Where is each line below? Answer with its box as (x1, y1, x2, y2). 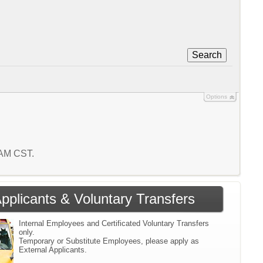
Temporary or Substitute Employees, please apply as (19, 236, 200, 245)
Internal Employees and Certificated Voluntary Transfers (19, 218, 210, 228)
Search (191, 49, 222, 60)
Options (205, 93, 227, 100)
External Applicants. (19, 245, 87, 254)
